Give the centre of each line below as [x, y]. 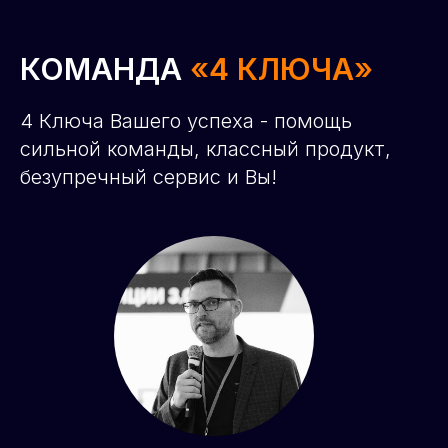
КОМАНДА [105, 69]
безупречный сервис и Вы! [148, 177]
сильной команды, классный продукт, [205, 149]
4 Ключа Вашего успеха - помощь [186, 121]
